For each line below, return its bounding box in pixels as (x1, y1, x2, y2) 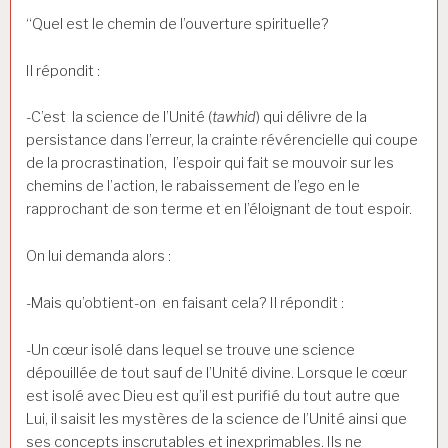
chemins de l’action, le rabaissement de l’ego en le (26, 177, 360, 196)
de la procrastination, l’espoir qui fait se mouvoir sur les (26, 154, 394, 173)
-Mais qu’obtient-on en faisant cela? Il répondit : (26, 293, 344, 312)
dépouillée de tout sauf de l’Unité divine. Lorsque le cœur (26, 363, 407, 382)
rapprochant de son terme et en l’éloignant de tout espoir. (26, 200, 412, 219)
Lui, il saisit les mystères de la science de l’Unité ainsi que (26, 409, 407, 428)
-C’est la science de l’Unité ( (26, 108, 212, 127)
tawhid (212, 108, 256, 127)
